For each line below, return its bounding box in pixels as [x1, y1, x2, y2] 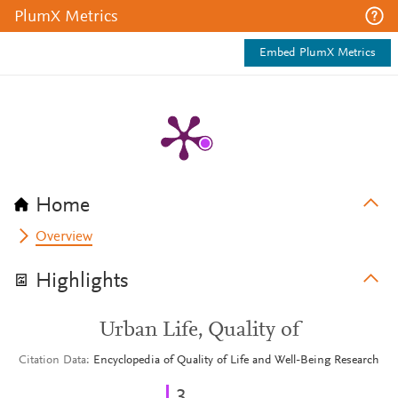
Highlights [36, 271, 129, 292]
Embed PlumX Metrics [259, 47, 376, 60]
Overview [36, 230, 93, 244]
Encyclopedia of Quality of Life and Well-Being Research [93, 354, 379, 367]
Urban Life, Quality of [99, 320, 299, 341]
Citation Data [19, 354, 86, 367]
